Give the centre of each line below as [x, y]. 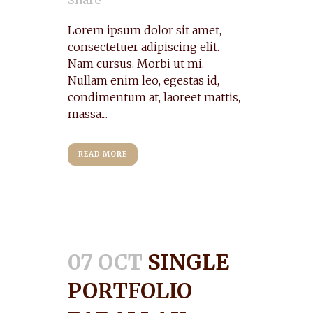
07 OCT [105, 262]
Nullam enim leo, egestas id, [144, 80]
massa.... [88, 114]
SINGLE [188, 262]
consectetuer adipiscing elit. [144, 47]
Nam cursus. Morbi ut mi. [136, 64]
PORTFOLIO [130, 291]
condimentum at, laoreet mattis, [154, 97]
